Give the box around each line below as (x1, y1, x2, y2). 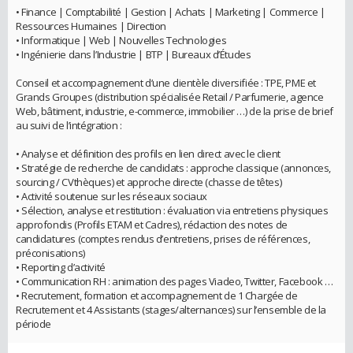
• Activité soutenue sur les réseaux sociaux (16, 188, 207, 203)
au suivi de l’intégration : (16, 117, 122, 132)
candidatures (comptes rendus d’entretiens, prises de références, (16, 231, 310, 246)
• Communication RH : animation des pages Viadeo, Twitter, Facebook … (16, 273, 333, 288)
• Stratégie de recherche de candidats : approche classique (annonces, (16, 160, 332, 175)
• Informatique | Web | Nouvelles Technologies (16, 32, 227, 47)
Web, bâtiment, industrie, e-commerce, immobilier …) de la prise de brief (16, 103, 333, 118)
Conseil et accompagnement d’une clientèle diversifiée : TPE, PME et (16, 75, 316, 90)
